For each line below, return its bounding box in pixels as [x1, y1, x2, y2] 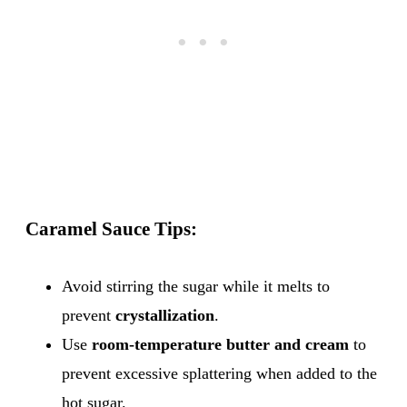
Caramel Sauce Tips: [25, 217, 197, 240]
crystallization [115, 305, 214, 324]
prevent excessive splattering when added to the [62, 363, 377, 382]
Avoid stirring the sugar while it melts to [62, 276, 330, 295]
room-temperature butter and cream [92, 334, 349, 353]
